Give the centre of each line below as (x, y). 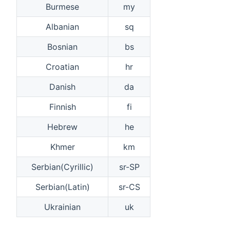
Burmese (62, 6)
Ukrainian (62, 207)
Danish (62, 87)
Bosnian (62, 46)
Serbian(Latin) (62, 187)
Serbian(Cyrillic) (62, 167)
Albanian (62, 26)
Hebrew (62, 127)
